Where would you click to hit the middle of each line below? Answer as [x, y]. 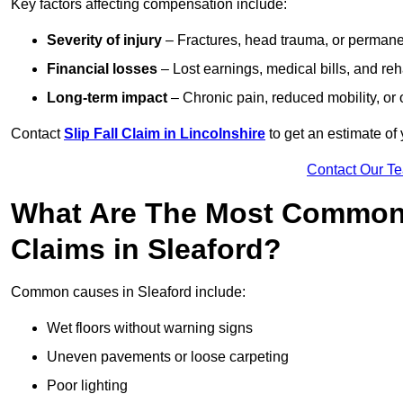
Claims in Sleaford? [146, 250]
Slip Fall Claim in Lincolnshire [165, 134]
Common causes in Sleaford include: [128, 292]
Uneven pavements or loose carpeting [168, 357]
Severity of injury [104, 40]
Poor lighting [87, 386]
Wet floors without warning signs [150, 328]
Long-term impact [107, 98]
